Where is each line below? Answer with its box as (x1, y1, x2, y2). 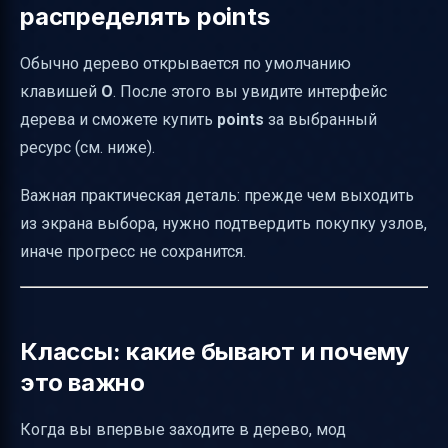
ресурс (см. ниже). (20, 138, 155, 158)
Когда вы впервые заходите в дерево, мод (20, 420, 346, 440)
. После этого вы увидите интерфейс (113, 82, 387, 102)
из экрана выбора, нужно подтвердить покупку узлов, (20, 214, 427, 234)
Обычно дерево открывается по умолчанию (20, 54, 351, 74)
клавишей (20, 82, 101, 102)
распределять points (20, 2, 270, 32)
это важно (20, 368, 145, 398)
